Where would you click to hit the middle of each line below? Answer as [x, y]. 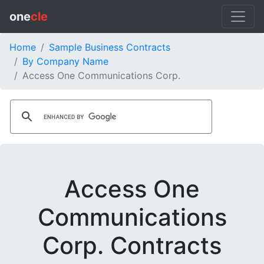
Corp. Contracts [132, 246]
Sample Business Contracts [110, 47]
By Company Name [65, 61]
